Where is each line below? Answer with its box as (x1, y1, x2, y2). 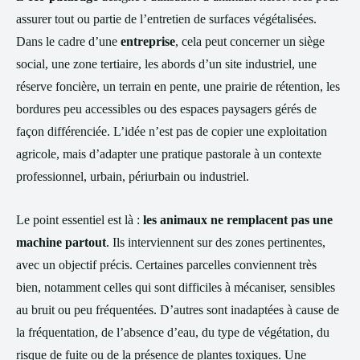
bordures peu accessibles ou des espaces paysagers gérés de (16, 102, 317, 116)
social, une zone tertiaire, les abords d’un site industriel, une (16, 57, 317, 71)
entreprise (121, 35, 175, 48)
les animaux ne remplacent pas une (143, 213, 333, 227)
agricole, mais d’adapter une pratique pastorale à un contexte (16, 147, 321, 161)
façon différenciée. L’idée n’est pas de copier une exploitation (16, 125, 327, 138)
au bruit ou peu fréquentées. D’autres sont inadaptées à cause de (16, 303, 339, 317)
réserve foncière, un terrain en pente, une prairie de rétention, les (16, 80, 340, 93)
